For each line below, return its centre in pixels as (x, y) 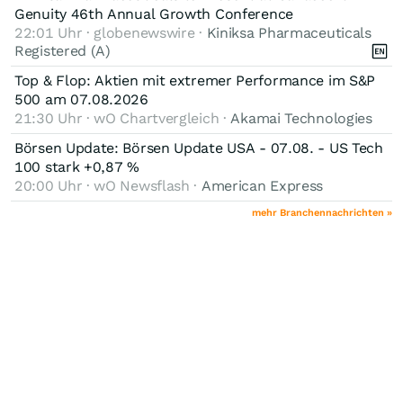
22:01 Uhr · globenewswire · (111, 32)
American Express (262, 185)
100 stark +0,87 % (77, 166)
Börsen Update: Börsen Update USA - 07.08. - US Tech (199, 148)
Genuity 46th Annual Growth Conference (154, 13)
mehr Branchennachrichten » (322, 212)
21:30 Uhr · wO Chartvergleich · (123, 118)
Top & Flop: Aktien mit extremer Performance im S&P (195, 80)
